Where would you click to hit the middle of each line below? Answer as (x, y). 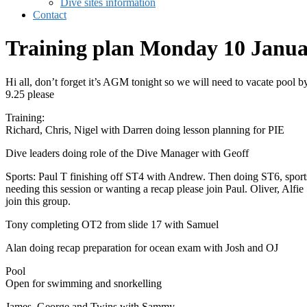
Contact (50, 15)
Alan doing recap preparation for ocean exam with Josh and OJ (142, 247)
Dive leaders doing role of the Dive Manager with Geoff (127, 153)
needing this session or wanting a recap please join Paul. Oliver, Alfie (155, 188)
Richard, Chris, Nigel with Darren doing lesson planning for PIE (145, 130)
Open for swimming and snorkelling (84, 283)
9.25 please (30, 94)
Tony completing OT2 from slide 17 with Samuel (112, 224)
